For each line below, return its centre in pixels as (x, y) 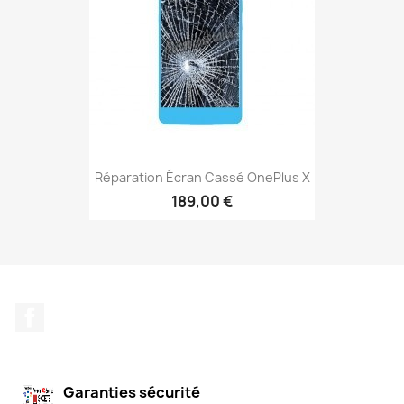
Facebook (78, 312)
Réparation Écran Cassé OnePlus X (202, 177)
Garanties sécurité (132, 392)
